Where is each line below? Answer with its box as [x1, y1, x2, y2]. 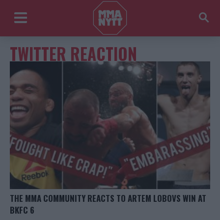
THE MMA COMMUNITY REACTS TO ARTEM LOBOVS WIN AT [10, 192, 206, 205]
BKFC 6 [10, 204, 34, 217]
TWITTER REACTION [10, 42, 137, 66]
